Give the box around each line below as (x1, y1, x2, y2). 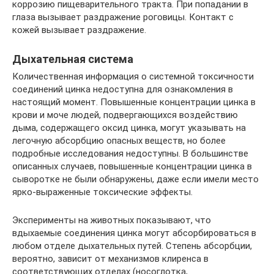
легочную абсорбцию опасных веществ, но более (12, 135, 226, 146)
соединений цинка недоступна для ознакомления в (12, 84, 233, 95)
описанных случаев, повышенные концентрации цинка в (12, 161, 252, 172)
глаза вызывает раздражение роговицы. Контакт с (12, 12, 234, 23)
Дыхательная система (12, 53, 133, 65)
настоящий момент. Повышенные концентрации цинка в (12, 97, 256, 108)
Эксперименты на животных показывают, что (12, 215, 211, 226)
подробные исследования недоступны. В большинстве (12, 148, 248, 159)
